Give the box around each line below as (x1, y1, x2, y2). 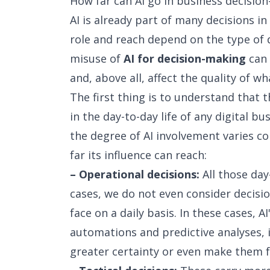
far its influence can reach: (70, 148, 207, 162)
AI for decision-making (124, 51, 246, 66)
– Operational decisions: (70, 167, 199, 181)
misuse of (70, 51, 124, 66)
